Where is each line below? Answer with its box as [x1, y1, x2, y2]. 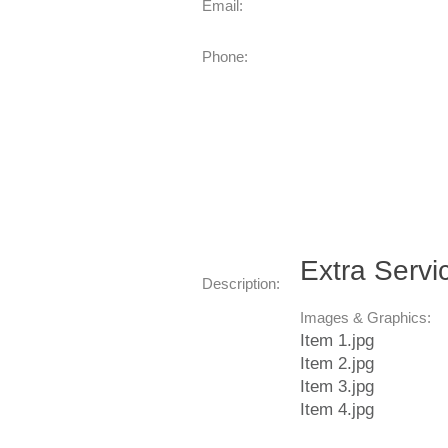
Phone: [202, 48, 248, 65]
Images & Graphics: [300, 309, 431, 326]
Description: [202, 275, 280, 292]
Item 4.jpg [300, 400, 374, 419]
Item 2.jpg [300, 354, 374, 373]
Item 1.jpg [300, 331, 374, 350]
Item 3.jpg [300, 377, 374, 396]
